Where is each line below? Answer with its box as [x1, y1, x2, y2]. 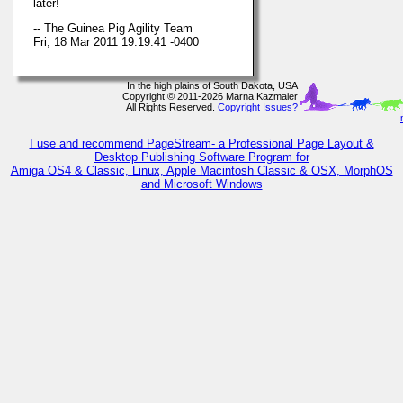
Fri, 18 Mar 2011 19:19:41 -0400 [33, 35, 199, 49]
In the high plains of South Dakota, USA [127, 80, 298, 91]
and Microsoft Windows [140, 177, 263, 191]
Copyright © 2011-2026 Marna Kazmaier [122, 91, 298, 102]
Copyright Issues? [218, 102, 298, 112]
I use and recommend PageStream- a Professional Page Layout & [29, 137, 374, 150]
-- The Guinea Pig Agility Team [33, 22, 193, 35]
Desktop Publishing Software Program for [94, 150, 309, 164]
